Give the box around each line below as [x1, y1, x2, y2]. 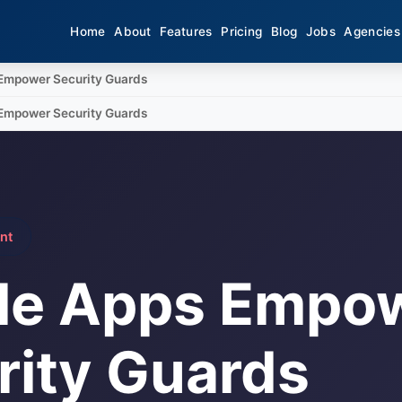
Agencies [344, 23, 400, 39]
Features [160, 23, 213, 39]
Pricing [221, 23, 263, 39]
